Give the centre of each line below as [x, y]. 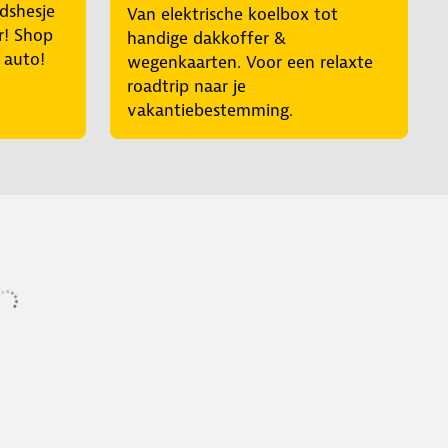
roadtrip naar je [186, 86]
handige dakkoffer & [206, 38]
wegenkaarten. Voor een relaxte [250, 62]
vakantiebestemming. [210, 110]
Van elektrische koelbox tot [232, 14]
